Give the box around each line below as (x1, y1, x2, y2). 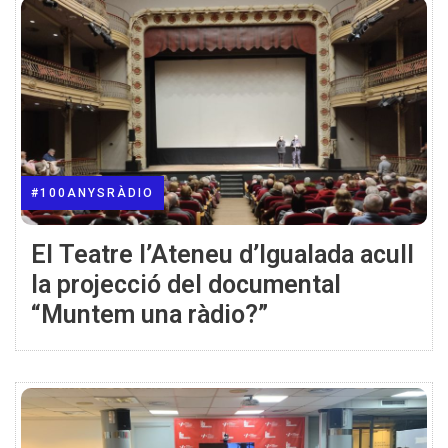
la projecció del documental (31, 269, 341, 299)
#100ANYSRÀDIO (31, 185, 154, 200)
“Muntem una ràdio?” (31, 299, 268, 329)
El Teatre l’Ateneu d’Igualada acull (31, 239, 414, 269)
